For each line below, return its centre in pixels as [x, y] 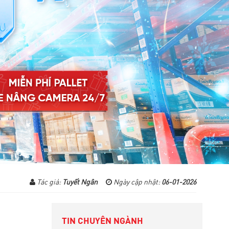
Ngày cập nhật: [137, 182]
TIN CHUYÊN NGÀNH [102, 221]
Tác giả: [49, 182]
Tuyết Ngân [80, 182]
